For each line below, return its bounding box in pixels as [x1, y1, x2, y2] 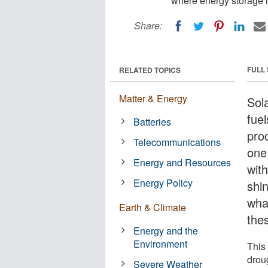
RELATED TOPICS [119, 64, 181, 75]
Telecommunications [133, 135, 221, 149]
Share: [134, 19, 162, 32]
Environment [133, 236, 188, 251]
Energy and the [133, 223, 199, 237]
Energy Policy [133, 175, 193, 190]
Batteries [133, 114, 172, 129]
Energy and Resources [133, 155, 232, 169]
